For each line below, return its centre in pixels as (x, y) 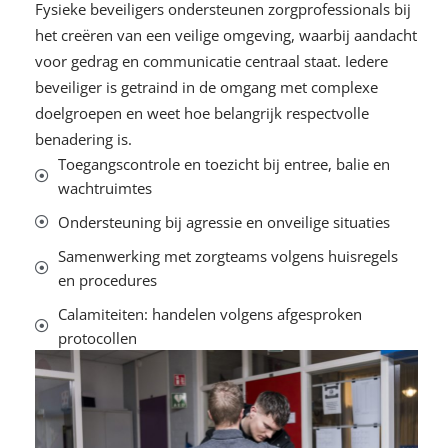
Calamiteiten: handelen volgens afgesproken (209, 313)
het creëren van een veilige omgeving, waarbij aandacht (226, 34)
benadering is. (83, 138)
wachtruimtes (104, 187)
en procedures (107, 279)
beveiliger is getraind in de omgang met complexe (206, 86)
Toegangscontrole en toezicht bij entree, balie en (223, 163)
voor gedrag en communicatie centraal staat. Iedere (211, 60)
